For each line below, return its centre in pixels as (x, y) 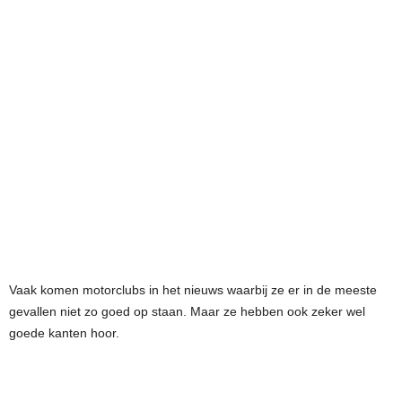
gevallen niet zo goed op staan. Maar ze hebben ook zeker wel (187, 311)
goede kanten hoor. (64, 333)
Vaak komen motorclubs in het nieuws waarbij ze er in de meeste (193, 290)
